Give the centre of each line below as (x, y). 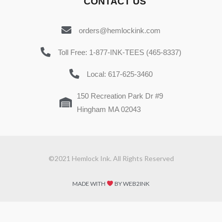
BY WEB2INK (131, 184)
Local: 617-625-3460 (120, 74)
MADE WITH (90, 184)
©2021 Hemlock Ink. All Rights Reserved (111, 158)
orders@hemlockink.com (120, 30)
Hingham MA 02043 (109, 109)
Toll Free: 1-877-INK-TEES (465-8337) (120, 52)
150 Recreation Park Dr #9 (120, 96)
